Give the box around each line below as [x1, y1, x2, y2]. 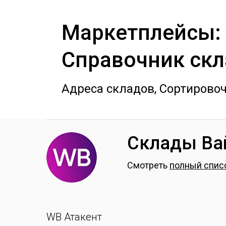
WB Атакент [46, 211, 102, 223]
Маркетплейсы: [62, 20, 221, 45]
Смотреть [127, 160, 169, 171]
